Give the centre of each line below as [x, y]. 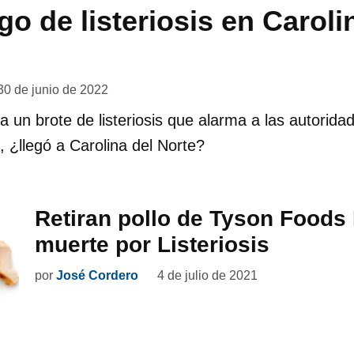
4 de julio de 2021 [207, 275]
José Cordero [97, 275]
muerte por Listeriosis [152, 245]
